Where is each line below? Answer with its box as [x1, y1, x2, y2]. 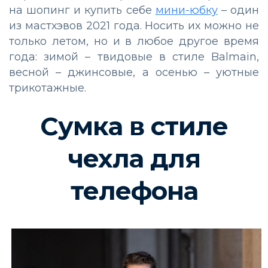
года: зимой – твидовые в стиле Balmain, [9, 50, 259, 63]
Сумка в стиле [40, 110, 228, 142]
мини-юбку [155, 3, 218, 17]
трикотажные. [9, 81, 86, 95]
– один [217, 3, 260, 17]
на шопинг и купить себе [9, 3, 156, 17]
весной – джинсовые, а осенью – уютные [9, 65, 259, 79]
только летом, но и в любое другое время [9, 34, 259, 48]
